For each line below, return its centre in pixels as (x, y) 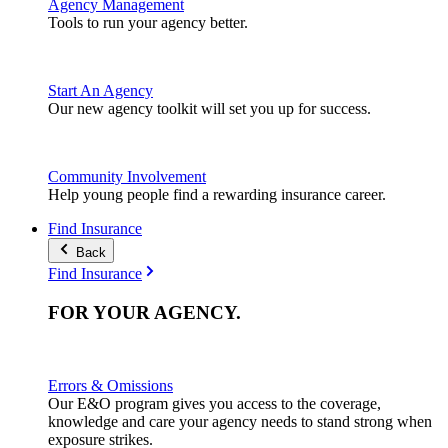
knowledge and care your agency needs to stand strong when (240, 421)
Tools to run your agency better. (148, 23)
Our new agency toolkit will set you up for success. (209, 109)
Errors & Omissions (110, 385)
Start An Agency (100, 91)
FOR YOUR (101, 312)
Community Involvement (127, 177)
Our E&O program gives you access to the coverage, (214, 403)
